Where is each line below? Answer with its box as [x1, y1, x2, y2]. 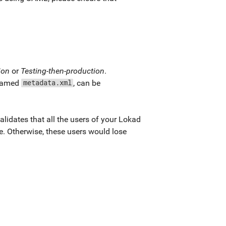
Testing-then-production [21, 66, 104, 76]
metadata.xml [23, 78, 72, 87]
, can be [73, 78, 100, 88]
